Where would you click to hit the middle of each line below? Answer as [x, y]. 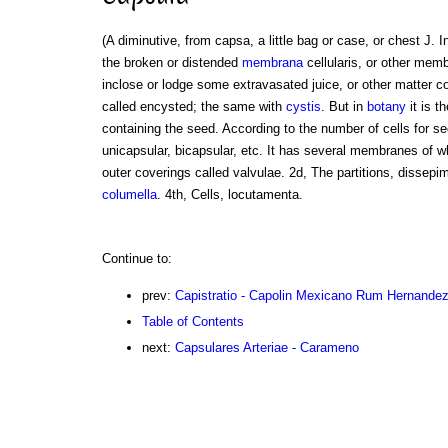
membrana [272, 62]
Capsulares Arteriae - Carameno [266, 347]
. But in [343, 106]
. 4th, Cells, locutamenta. [229, 194]
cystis [303, 106]
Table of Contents [192, 321]
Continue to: [136, 258]
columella [129, 194]
